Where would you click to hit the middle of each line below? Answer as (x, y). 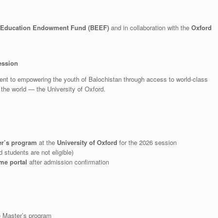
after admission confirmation (68, 162)
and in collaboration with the (150, 27)
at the (47, 142)
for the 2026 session (147, 142)
